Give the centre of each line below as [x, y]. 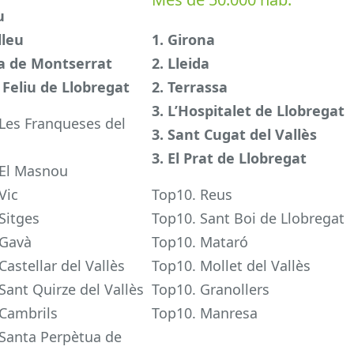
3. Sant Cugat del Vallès [235, 135]
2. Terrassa [190, 87]
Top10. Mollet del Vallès [232, 266]
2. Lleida [181, 64]
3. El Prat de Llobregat [230, 158]
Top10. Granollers [211, 290]
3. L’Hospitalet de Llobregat [249, 111]
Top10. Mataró [200, 242]
